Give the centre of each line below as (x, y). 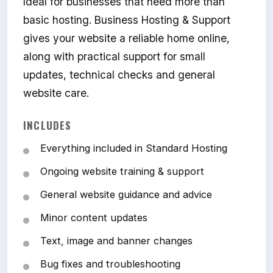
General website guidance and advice (126, 195)
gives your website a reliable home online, (126, 38)
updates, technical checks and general (119, 75)
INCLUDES (48, 126)
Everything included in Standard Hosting (134, 148)
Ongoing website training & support (122, 172)
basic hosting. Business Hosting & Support (127, 20)
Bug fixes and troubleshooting (110, 264)
